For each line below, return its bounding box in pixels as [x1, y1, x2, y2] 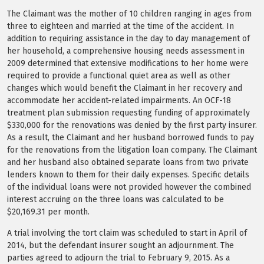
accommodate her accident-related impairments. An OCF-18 [7, 95, 231, 105]
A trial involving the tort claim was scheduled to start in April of [7, 227, 247, 238]
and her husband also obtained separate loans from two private [7, 157, 249, 167]
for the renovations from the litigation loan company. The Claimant [7, 144, 257, 155]
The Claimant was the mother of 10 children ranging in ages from [7, 8, 252, 19]
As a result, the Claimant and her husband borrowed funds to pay [7, 132, 254, 143]
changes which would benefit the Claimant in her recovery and [7, 82, 242, 93]
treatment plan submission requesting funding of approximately [7, 107, 250, 118]
